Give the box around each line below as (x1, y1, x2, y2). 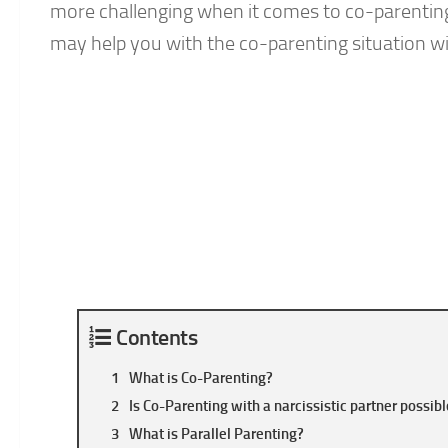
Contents (116, 324, 197, 352)
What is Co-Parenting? (129, 369, 273, 388)
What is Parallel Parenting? (129, 425, 304, 444)
